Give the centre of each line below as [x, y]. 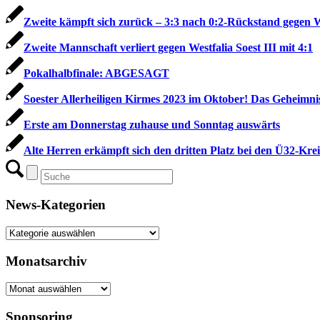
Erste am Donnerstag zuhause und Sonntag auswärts [152, 124]
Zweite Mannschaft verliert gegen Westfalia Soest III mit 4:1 [168, 47]
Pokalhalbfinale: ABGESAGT [96, 73]
